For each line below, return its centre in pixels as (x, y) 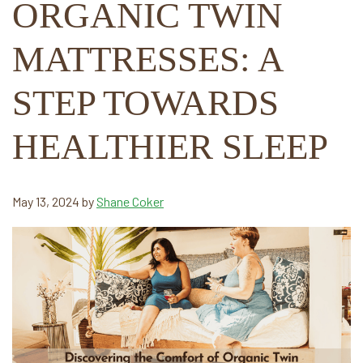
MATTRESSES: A (147, 60)
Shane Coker (130, 202)
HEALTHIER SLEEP (170, 147)
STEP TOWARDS (145, 103)
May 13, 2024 (46, 202)
